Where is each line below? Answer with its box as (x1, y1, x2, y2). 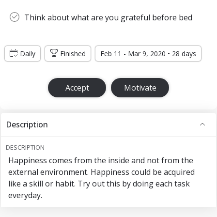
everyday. (8, 190, 42, 201)
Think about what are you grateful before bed (24, 12, 192, 23)
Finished (60, 49, 86, 58)
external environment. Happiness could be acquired (8, 167, 195, 177)
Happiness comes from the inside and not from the (8, 155, 193, 166)
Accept (65, 82, 89, 93)
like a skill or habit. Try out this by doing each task (8, 178, 190, 189)
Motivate (124, 82, 156, 93)
